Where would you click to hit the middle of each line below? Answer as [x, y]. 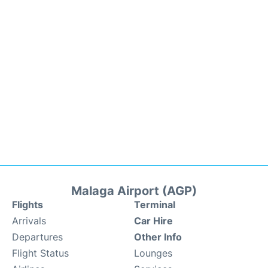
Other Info [158, 237]
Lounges [153, 253]
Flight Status [40, 253]
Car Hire [153, 221]
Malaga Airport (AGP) [134, 191]
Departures [37, 237]
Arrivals [29, 221]
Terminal [155, 205]
